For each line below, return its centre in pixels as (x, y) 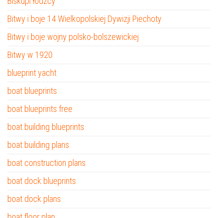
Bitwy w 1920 (30, 55)
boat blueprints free (40, 109)
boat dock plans (34, 199)
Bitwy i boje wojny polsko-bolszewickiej (73, 37)
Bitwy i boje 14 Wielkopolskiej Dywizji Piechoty (84, 19)
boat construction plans (46, 163)
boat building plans (38, 145)
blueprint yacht (32, 73)
